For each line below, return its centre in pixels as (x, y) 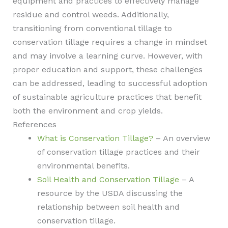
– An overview (181, 138)
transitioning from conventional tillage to (92, 28)
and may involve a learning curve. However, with (107, 56)
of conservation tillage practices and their (118, 152)
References (34, 124)
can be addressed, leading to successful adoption (110, 83)
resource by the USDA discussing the (110, 193)
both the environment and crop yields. (88, 111)
